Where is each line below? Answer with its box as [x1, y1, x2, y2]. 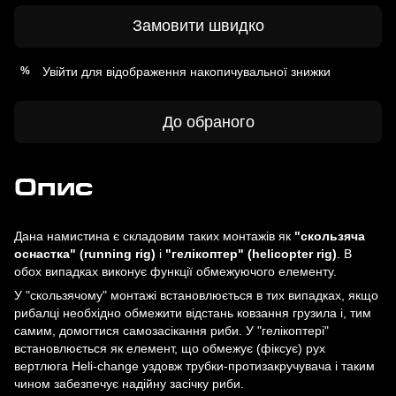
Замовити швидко [132, 17, 264, 35]
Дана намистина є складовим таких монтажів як [14, 228, 291, 243]
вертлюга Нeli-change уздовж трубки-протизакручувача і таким [14, 358, 375, 373]
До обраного [163, 112, 255, 131]
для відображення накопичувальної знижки [78, 64, 331, 79]
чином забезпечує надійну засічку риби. [14, 376, 244, 391]
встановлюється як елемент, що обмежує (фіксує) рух [14, 340, 325, 355]
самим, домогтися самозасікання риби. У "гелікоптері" [14, 323, 329, 338]
